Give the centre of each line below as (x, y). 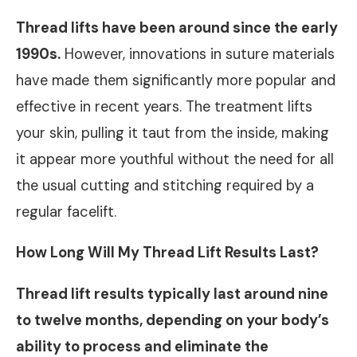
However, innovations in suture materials (198, 55)
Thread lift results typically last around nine (172, 294)
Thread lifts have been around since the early (177, 28)
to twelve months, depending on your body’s (173, 320)
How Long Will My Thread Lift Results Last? (167, 253)
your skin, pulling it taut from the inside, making (173, 133)
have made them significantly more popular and (176, 81)
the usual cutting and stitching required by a (165, 186)
